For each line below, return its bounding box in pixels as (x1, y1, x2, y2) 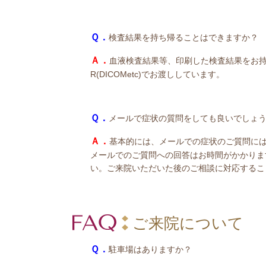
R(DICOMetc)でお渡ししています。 (90, 69, 224, 79)
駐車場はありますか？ (109, 244, 192, 254)
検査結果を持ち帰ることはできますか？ (109, 32, 258, 42)
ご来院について (132, 214, 243, 232)
